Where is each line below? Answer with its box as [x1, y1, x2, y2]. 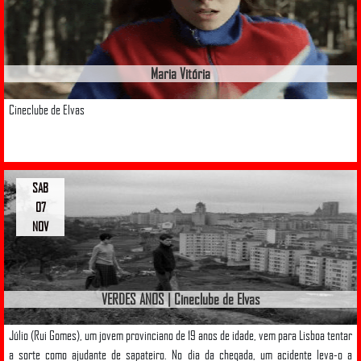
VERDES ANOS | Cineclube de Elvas [102, 289, 259, 308]
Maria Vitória [151, 64, 210, 82]
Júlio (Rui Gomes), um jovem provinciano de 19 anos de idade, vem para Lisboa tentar [9, 326, 352, 343]
